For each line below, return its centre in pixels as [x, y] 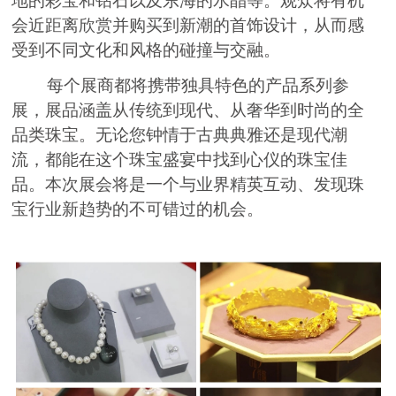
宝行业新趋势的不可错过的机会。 [138, 209]
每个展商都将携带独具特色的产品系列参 [181, 85]
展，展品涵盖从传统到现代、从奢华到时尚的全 [188, 110]
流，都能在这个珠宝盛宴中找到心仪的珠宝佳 [180, 159]
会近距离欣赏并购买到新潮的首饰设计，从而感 [188, 25]
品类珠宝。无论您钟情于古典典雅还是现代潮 [180, 134]
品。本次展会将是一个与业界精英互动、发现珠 [188, 184]
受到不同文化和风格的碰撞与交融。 [146, 49]
